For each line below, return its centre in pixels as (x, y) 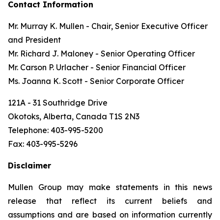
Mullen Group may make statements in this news (110, 187)
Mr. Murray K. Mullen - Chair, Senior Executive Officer (108, 26)
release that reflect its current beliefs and (110, 201)
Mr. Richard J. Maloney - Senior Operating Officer (101, 54)
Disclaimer (29, 165)
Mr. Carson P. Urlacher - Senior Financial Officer (97, 67)
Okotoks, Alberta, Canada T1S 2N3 (74, 116)
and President (34, 40)
